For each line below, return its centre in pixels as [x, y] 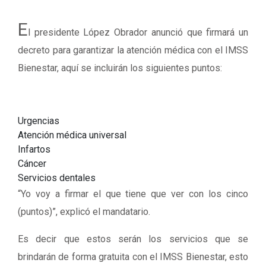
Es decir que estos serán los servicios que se [133, 239]
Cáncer [32, 164]
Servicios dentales [57, 178]
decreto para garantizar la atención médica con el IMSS [133, 50]
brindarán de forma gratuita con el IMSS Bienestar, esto [133, 257]
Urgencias [39, 121]
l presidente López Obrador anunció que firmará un [138, 32]
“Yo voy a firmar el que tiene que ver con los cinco [133, 194]
